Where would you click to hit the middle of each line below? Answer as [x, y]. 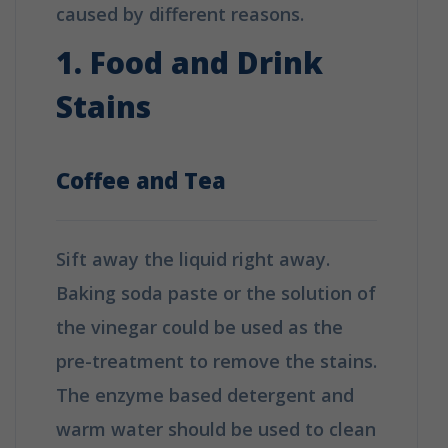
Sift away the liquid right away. [193, 258]
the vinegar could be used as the [199, 326]
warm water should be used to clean [216, 428]
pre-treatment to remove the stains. [216, 360]
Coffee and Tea [141, 179]
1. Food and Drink [189, 62]
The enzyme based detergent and [205, 394]
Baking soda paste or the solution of [216, 292]
